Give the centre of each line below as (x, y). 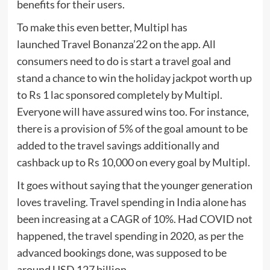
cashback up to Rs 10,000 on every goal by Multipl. (133, 162)
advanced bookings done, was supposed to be (121, 253)
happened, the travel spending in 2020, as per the (130, 236)
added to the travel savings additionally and (118, 146)
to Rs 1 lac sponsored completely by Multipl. (119, 95)
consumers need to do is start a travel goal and (124, 61)
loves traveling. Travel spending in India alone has (131, 202)
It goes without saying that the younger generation (134, 185)
